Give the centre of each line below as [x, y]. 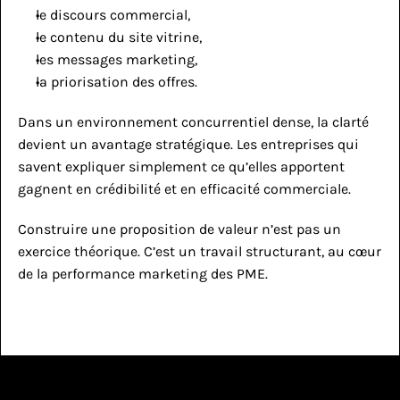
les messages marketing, [117, 59]
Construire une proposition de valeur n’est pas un [179, 229]
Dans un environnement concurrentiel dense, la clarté [193, 122]
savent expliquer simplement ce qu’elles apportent [181, 167]
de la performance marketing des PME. [143, 274]
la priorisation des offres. [117, 82]
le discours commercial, [113, 15]
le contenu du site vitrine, [119, 37]
